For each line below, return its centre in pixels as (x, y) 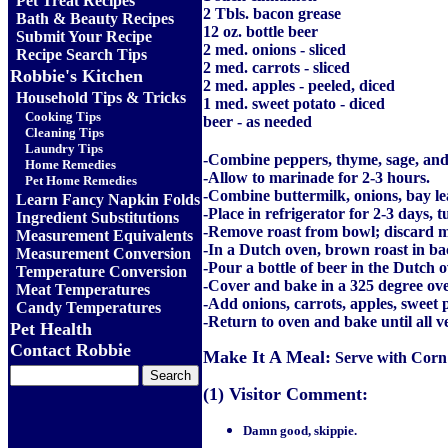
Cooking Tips (63, 116)
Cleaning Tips (64, 132)
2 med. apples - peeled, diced (299, 85)
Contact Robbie (70, 350)
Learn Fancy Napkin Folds (108, 199)
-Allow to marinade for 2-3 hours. (316, 177)
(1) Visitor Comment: (285, 394)
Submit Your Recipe (84, 36)
